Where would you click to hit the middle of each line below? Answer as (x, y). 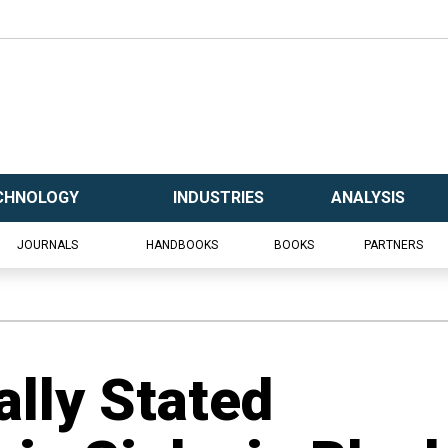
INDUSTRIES (218, 197)
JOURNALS (47, 245)
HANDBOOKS (181, 245)
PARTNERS (393, 245)
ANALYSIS (368, 197)
